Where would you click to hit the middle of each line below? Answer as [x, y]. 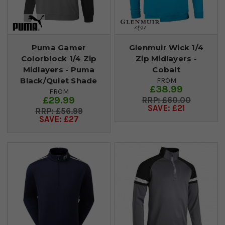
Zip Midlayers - [166, 59]
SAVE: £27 [59, 120]
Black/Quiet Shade [59, 81]
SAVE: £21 [166, 108]
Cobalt [166, 70]
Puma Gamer [59, 48]
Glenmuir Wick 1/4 [166, 48]
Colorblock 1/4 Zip [59, 59]
